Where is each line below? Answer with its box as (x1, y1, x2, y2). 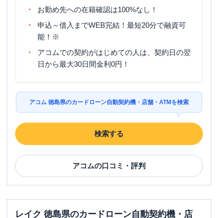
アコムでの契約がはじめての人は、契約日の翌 (37, 48, 191, 56)
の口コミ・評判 (94, 162, 145, 170)
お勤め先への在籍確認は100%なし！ (37, 5, 158, 14)
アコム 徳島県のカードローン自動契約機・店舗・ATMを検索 (29, 99, 189, 106)
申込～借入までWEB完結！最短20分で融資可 (37, 21, 186, 29)
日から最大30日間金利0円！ (37, 60, 129, 68)
